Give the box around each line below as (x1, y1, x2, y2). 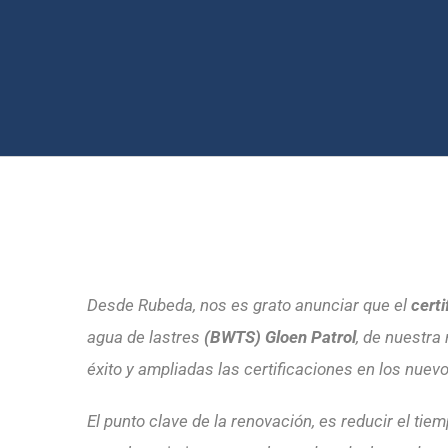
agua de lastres (87, 327, 204, 347)
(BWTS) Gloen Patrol (204, 327, 356, 347)
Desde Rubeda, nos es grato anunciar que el (87, 295, 411, 315)
